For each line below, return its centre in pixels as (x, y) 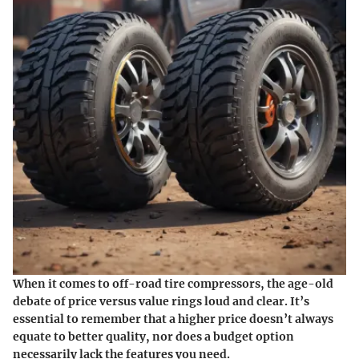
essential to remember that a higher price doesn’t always (173, 319)
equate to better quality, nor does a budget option (153, 337)
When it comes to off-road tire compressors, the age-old (173, 284)
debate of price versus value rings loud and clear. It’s (161, 301)
